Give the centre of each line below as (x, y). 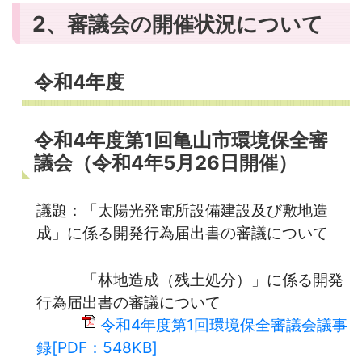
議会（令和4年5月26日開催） (166, 162)
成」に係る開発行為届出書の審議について (182, 232)
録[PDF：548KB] (97, 347)
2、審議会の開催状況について (178, 23)
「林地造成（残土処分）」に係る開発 (190, 279)
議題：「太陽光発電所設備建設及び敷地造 (182, 210)
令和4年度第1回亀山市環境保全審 (181, 140)
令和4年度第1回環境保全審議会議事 (224, 324)
